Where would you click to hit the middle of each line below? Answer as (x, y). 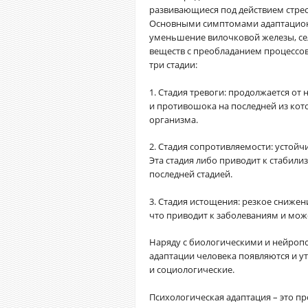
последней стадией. (191, 174)
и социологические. (192, 269)
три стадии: (173, 65)
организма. (174, 119)
